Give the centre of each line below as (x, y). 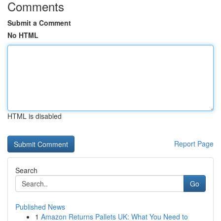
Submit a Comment (39, 23)
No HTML (23, 35)
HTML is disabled (35, 116)
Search (26, 170)
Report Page (194, 144)
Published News (40, 207)
